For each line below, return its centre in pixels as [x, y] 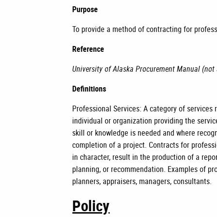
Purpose [85, 9]
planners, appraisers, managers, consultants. [142, 181]
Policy [91, 205]
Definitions [89, 89]
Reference [88, 49]
